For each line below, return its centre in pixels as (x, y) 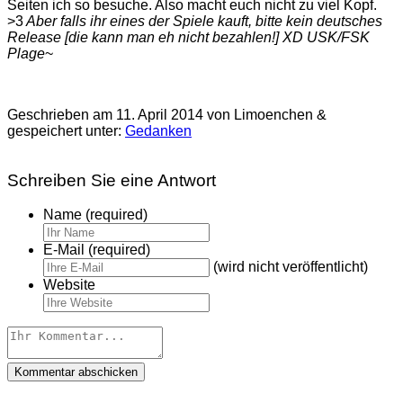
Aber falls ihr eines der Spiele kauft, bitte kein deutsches (203, 21)
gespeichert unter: (66, 130)
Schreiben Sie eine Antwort (112, 180)
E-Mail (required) (97, 250)
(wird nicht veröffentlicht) (291, 267)
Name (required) (95, 215)
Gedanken (158, 130)
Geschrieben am (62, 114)
